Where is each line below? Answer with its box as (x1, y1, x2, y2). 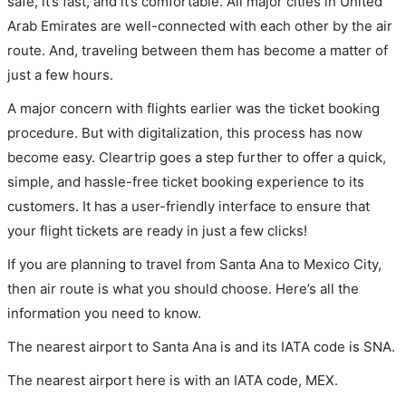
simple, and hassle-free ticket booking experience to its (7, 173, 364, 190)
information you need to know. (7, 304, 201, 322)
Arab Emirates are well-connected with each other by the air (7, 17, 392, 34)
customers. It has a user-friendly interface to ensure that (7, 198, 370, 215)
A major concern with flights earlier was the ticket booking (7, 100, 380, 117)
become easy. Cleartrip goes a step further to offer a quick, (7, 149, 386, 166)
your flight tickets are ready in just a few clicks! (7, 222, 307, 239)
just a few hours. (7, 66, 113, 83)
